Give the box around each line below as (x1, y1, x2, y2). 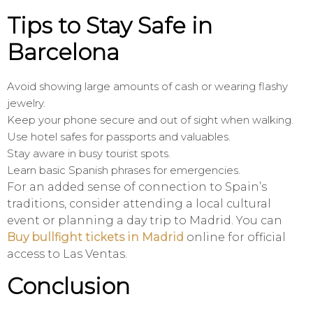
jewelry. (7, 96, 45, 110)
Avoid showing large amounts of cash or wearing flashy (7, 80, 288, 94)
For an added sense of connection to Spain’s (7, 180, 267, 194)
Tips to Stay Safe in (7, 12, 212, 40)
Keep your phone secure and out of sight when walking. (7, 113, 293, 127)
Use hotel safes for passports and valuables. (7, 130, 231, 144)
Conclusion (7, 272, 130, 300)
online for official (184, 231, 286, 245)
